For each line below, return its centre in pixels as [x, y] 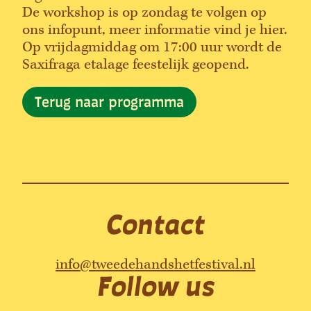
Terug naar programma [109, 102]
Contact [155, 224]
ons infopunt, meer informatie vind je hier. [155, 30]
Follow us [155, 285]
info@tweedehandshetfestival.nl [155, 264]
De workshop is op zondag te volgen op [144, 13]
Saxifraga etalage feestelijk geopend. [136, 65]
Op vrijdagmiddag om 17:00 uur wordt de [152, 48]
